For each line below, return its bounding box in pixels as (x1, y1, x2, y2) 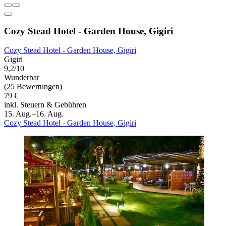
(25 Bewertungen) (4, 82, 62, 91)
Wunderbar (4, 73, 39, 82)
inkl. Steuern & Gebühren (4, 100, 86, 109)
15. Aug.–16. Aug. (4, 109, 64, 119)
